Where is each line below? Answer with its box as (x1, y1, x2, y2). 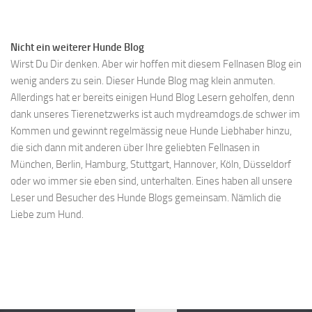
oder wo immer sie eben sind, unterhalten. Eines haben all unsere (10, 175, 292, 189)
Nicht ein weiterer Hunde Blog (10, 42, 144, 55)
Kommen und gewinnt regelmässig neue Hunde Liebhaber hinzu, (10, 125, 292, 139)
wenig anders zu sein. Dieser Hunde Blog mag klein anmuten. (10, 75, 275, 88)
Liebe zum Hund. (10, 209, 84, 222)
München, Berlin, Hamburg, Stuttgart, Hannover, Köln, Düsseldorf (10, 159, 291, 172)
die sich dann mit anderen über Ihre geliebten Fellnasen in (10, 142, 260, 155)
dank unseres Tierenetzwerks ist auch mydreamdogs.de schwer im (10, 109, 300, 122)
